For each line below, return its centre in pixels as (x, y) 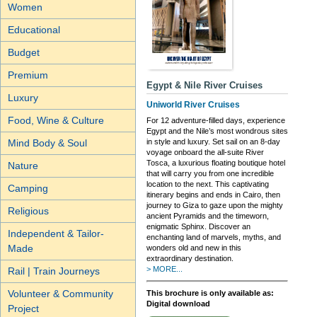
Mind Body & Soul (47, 143)
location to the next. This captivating (208, 184)
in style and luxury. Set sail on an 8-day (213, 142)
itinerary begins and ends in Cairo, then (213, 195)
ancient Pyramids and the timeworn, (208, 216)
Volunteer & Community (60, 294)
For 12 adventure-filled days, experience (216, 121)
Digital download (178, 304)
